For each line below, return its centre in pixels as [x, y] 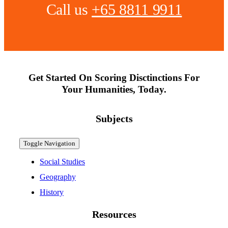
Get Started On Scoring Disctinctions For [114, 78]
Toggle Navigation [49, 144]
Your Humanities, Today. [114, 90]
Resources [114, 215]
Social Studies [62, 162]
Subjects [114, 119]
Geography [58, 177]
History [51, 192]
